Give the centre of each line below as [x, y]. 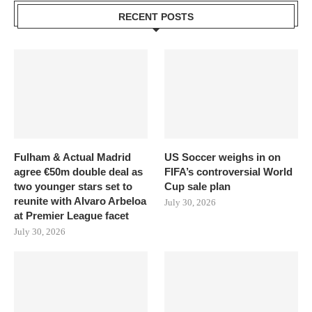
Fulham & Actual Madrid [72, 157]
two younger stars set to [73, 186]
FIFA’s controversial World [229, 171]
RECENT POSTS [156, 17]
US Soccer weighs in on [223, 157]
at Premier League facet [71, 215]
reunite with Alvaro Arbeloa [80, 201]
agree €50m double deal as [78, 171]
